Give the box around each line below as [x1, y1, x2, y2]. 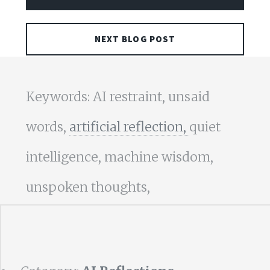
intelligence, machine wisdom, [25, 149, 213, 166]
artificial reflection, [69, 119, 189, 136]
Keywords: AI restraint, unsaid [25, 89, 210, 105]
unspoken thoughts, [25, 179, 150, 196]
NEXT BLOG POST [94, 33, 176, 45]
